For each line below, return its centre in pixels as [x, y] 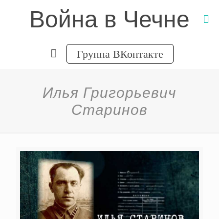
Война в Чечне [109, 19]
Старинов [109, 109]
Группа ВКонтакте [120, 54]
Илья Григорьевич [109, 92]
